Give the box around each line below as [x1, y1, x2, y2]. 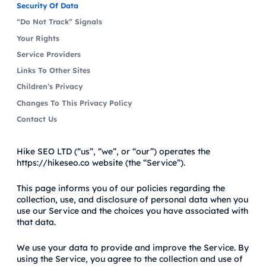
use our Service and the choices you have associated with [17, 205, 248, 216]
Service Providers [17, 49, 81, 59]
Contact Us [17, 114, 57, 123]
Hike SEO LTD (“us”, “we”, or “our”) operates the [17, 145, 210, 157]
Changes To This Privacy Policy [17, 98, 132, 107]
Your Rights [17, 33, 59, 43]
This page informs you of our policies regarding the [17, 182, 225, 194]
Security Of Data [17, 1, 78, 11]
